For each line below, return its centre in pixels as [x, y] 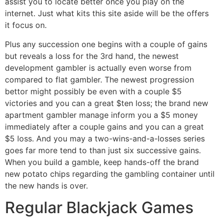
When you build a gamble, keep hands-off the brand [102, 162]
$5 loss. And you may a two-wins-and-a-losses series [105, 138]
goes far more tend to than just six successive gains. [103, 150]
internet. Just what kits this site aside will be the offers [107, 14]
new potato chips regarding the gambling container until [110, 174]
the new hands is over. [46, 185]
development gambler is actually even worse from [98, 68]
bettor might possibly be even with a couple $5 [93, 91]
